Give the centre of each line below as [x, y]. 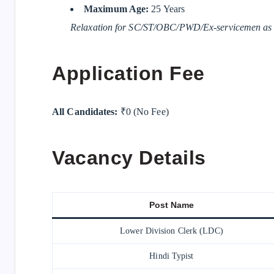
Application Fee [128, 74]
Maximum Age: [117, 9]
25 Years [167, 9]
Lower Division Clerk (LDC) [172, 231]
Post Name [172, 205]
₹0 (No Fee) [143, 111]
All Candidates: [85, 111]
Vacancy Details [129, 158]
